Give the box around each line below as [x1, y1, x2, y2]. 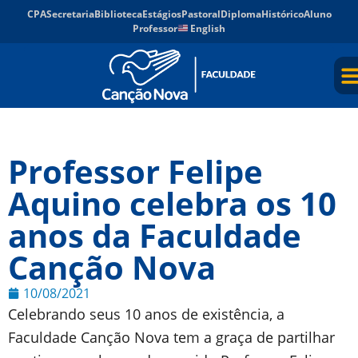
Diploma [220, 7, 261, 21]
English [188, 22, 226, 35]
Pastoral [181, 7, 221, 21]
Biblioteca [93, 7, 142, 21]
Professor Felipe [8, 149, 263, 194]
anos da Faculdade [8, 213, 301, 258]
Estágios [141, 7, 181, 21]
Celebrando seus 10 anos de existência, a [8, 304, 284, 324]
